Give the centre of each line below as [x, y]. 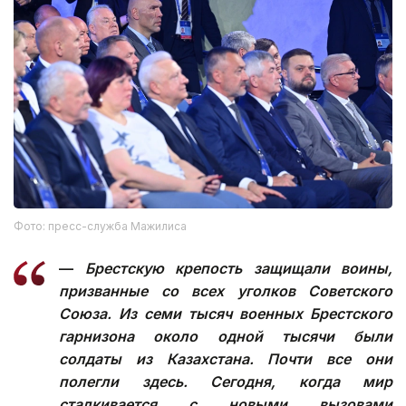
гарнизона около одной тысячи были [226, 336]
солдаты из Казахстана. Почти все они [226, 358]
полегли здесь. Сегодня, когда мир [226, 381]
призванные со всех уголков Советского [226, 290]
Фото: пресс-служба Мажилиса [100, 226]
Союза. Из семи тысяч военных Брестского [226, 313]
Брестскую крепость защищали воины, [238, 268]
